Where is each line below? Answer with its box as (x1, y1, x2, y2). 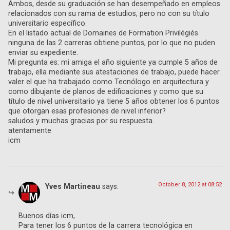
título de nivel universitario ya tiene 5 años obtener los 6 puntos (8, 97, 219, 106)
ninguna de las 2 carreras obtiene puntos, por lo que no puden (8, 39, 215, 48)
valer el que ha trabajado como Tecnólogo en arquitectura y (8, 78, 209, 87)
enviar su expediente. (8, 48, 78, 57)
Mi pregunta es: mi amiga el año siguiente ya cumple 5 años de (8, 58, 218, 67)
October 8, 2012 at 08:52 (158, 181, 222, 188)
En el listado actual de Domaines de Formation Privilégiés (8, 29, 198, 38)
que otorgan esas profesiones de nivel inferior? (8, 107, 166, 116)
